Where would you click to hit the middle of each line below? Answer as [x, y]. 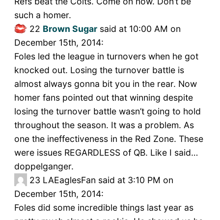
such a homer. [42, 15]
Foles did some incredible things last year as [104, 208]
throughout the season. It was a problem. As [104, 125]
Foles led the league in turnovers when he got [106, 56]
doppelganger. [44, 166]
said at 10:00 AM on [139, 29]
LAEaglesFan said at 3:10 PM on [108, 180]
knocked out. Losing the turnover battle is [99, 70]
